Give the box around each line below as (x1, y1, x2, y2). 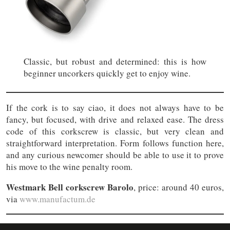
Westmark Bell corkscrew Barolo (6, 181, 133, 194)
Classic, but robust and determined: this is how (23, 55, 207, 67)
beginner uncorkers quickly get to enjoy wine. (23, 67, 190, 79)
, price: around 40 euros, (133, 181, 224, 194)
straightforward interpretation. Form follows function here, (6, 137, 224, 149)
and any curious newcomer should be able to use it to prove (6, 149, 224, 161)
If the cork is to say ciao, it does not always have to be (6, 102, 224, 114)
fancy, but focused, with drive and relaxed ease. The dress (6, 113, 224, 126)
